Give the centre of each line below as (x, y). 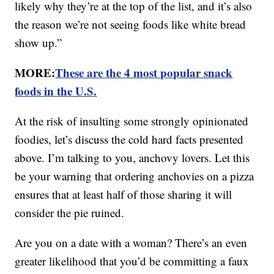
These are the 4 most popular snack (144, 73)
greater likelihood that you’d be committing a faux (132, 261)
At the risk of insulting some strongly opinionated (132, 121)
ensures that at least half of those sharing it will (124, 194)
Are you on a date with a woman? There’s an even (131, 243)
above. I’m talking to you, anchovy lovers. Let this (132, 158)
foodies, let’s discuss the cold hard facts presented (129, 139)
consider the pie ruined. (70, 213)
